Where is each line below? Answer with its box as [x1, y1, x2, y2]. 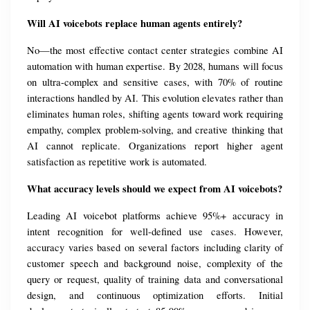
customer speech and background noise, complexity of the [27, 257, 283, 271]
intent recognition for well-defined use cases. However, [27, 225, 283, 239]
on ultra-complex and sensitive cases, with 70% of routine [27, 75, 283, 89]
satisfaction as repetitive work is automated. [27, 155, 207, 169]
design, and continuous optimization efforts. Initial [27, 289, 283, 302]
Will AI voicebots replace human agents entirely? [27, 16, 242, 31]
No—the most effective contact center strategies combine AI [27, 44, 283, 57]
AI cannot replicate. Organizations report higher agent [27, 139, 283, 153]
